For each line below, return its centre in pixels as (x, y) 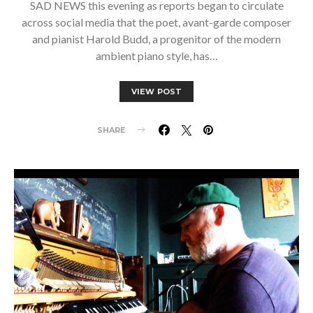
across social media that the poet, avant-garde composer (156, 22)
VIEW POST (156, 91)
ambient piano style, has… (156, 55)
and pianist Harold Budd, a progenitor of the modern (156, 38)
